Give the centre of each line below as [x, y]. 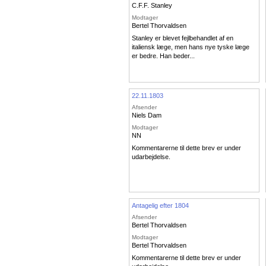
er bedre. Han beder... [163, 56]
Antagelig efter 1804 [160, 205]
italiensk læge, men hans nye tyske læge [191, 47]
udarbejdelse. [151, 157]
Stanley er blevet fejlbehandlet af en [183, 38]
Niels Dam [147, 115]
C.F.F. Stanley [152, 6]
